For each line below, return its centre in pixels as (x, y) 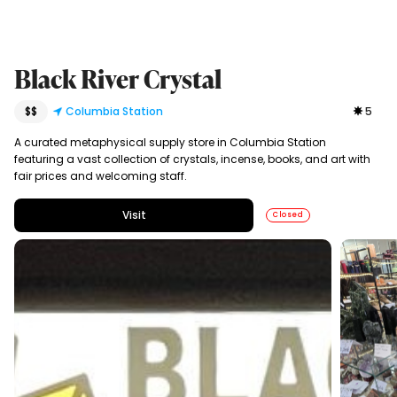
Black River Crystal (117, 79)
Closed (288, 215)
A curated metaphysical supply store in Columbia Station (170, 143)
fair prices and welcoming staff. (100, 176)
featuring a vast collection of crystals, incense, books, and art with (192, 160)
